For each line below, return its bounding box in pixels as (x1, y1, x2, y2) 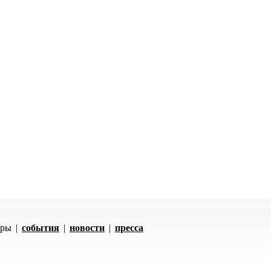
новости (70, 223, 105, 233)
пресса (115, 223, 143, 233)
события (22, 223, 59, 233)
